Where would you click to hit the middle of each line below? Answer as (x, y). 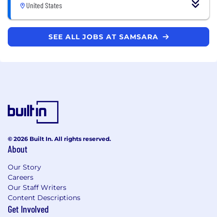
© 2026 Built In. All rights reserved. (59, 139)
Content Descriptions (44, 197)
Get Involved (28, 209)
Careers (21, 177)
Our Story (24, 167)
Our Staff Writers (37, 187)
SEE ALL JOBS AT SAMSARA (105, 37)
